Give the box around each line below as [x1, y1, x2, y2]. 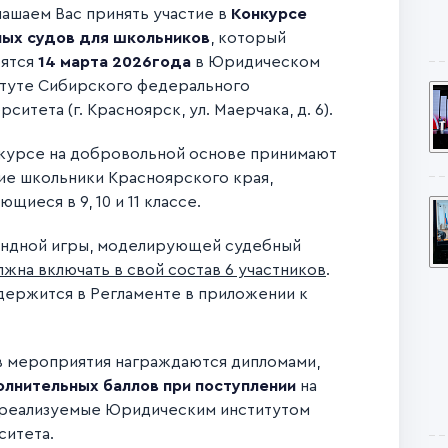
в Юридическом [191, 54, 320, 70]
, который [210, 30, 286, 46]
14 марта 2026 [38, 54, 152, 70]
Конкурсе [231, 6, 307, 22]
